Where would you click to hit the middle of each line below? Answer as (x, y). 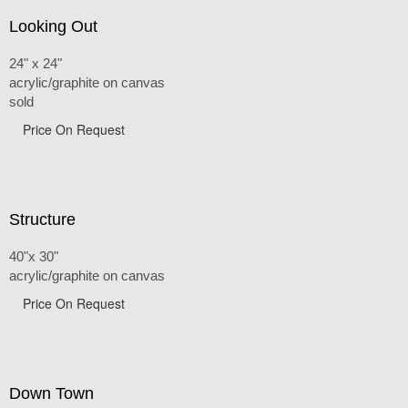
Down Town (51, 393)
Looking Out (53, 26)
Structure (42, 219)
